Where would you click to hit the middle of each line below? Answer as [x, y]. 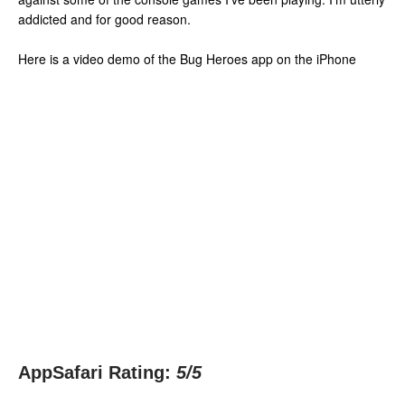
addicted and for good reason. [104, 19]
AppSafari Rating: [94, 372]
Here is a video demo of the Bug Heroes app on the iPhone [187, 59]
